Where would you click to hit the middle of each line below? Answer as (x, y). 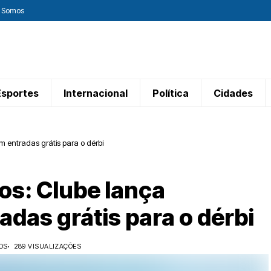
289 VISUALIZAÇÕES (47, 246)
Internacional (96, 93)
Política (171, 93)
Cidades (233, 93)
